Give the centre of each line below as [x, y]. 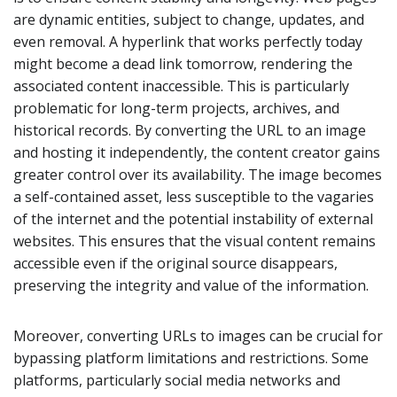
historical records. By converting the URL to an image [190, 130]
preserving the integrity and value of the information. [191, 285]
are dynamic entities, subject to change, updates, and [189, 19]
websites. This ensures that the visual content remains [195, 241]
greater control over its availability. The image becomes [198, 174]
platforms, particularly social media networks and [177, 380]
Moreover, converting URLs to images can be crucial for [198, 335]
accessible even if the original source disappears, [175, 263]
